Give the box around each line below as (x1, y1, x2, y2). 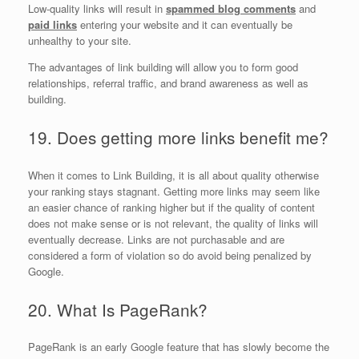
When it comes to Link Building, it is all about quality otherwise (28, 167, 319, 183)
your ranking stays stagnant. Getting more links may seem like (28, 183, 320, 199)
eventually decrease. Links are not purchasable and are (28, 231, 284, 247)
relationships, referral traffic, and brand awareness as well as (28, 75, 309, 91)
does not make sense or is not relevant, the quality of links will (28, 215, 318, 231)
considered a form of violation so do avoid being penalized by (28, 247, 312, 263)
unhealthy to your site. (28, 33, 131, 49)
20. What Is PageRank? (28, 296, 208, 321)
